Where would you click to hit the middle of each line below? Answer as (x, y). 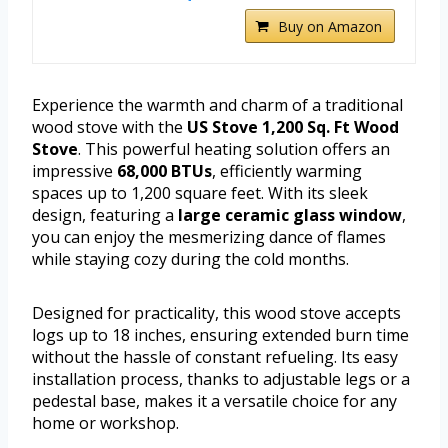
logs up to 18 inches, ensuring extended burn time (220, 334)
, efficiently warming (287, 170)
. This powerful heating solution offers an (234, 148)
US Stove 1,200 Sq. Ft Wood (293, 126)
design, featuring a (105, 214)
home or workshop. (105, 422)
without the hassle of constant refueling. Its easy (215, 356)
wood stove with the (109, 126)
